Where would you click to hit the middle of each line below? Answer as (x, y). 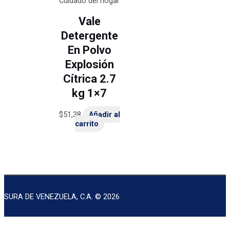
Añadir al (104, 114)
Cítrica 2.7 (89, 79)
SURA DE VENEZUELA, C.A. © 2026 (62, 196)
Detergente (89, 35)
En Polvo (89, 50)
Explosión (89, 64)
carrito (87, 123)
